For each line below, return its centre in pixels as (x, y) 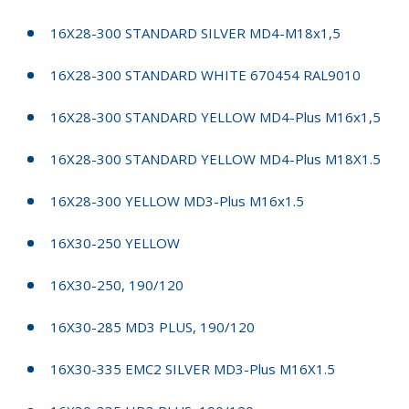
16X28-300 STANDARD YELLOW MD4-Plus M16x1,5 (215, 116)
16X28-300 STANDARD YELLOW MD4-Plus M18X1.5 (215, 158)
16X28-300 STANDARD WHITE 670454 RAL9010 (205, 74)
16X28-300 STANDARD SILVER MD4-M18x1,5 (195, 32)
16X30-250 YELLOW (115, 242)
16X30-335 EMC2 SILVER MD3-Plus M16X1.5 (193, 368)
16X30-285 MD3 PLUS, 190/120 (152, 326)
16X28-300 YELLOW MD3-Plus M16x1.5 (177, 200)
